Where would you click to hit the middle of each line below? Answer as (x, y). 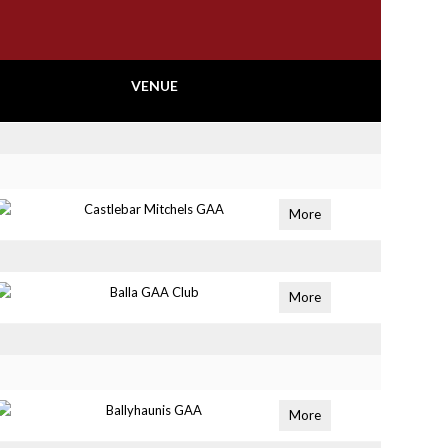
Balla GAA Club (154, 292)
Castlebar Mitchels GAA (154, 209)
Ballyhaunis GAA (154, 410)
